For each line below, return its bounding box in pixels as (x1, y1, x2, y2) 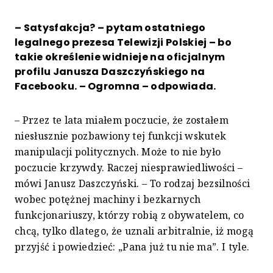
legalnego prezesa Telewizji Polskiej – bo (15, 35, 232, 50)
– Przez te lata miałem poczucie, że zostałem (15, 113, 229, 127)
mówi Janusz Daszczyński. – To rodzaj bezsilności (15, 177, 250, 191)
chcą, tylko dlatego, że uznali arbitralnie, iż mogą (15, 224, 254, 238)
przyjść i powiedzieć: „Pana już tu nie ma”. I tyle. (15, 240, 250, 254)
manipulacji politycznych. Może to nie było (15, 145, 221, 159)
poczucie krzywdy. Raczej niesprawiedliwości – (15, 161, 243, 175)
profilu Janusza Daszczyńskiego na (15, 65, 205, 79)
